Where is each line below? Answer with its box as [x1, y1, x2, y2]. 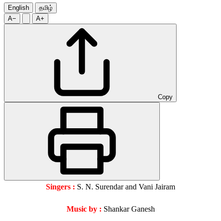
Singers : [46, 183, 75, 191]
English [8, 4, 29, 12]
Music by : [66, 205, 102, 214]
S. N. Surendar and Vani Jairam [75, 183, 175, 191]
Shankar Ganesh [101, 205, 155, 214]
